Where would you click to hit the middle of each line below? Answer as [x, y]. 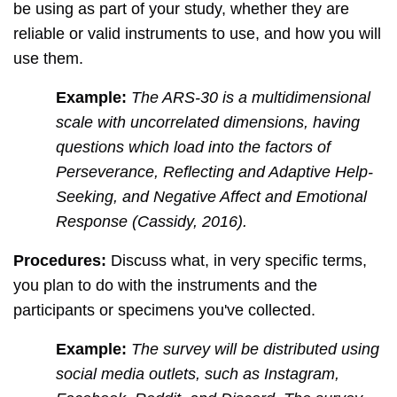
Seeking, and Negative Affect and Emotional [211, 197]
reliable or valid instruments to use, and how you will [197, 34]
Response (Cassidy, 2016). [152, 222]
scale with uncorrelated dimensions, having [208, 123]
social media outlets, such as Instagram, [198, 374]
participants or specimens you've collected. [164, 311]
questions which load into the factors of [193, 148]
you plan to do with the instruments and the [165, 286]
